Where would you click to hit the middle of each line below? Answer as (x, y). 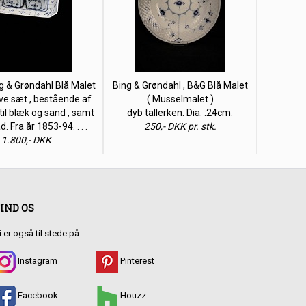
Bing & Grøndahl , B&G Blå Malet (180, 85)
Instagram (37, 261)
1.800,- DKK (26, 140)
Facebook (37, 295)
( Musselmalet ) (180, 99)
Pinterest (136, 261)
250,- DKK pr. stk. (180, 126)
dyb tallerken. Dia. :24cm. (180, 113)
